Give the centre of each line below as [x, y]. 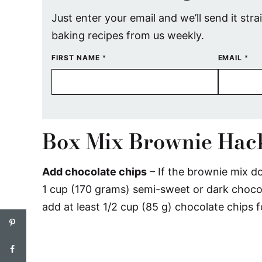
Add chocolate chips [94, 172]
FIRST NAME [77, 58]
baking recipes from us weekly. [128, 35]
